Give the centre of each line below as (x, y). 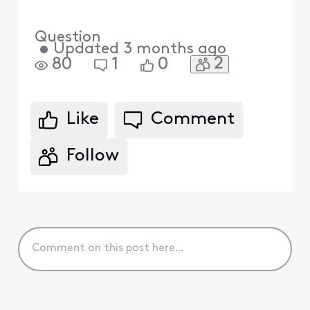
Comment (193, 120)
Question (67, 37)
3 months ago (174, 49)
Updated (86, 49)
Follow (92, 156)
